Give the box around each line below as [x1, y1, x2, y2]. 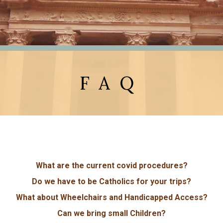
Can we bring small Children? [57, 209, 166, 218]
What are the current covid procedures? [35, 161, 188, 170]
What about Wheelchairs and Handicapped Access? [15, 193, 208, 202]
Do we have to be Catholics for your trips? [32, 177, 191, 186]
